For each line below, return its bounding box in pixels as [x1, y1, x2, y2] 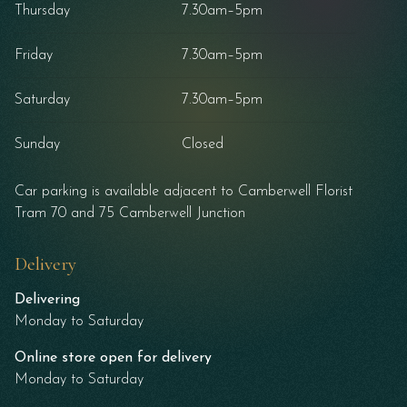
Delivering [15, 293, 80, 308]
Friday [15, 48, 53, 64]
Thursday [15, 4, 70, 19]
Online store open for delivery [15, 351, 212, 366]
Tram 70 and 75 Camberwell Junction [15, 206, 245, 222]
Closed [182, 137, 223, 153]
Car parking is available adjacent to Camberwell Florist [15, 184, 352, 200]
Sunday [15, 137, 60, 153]
